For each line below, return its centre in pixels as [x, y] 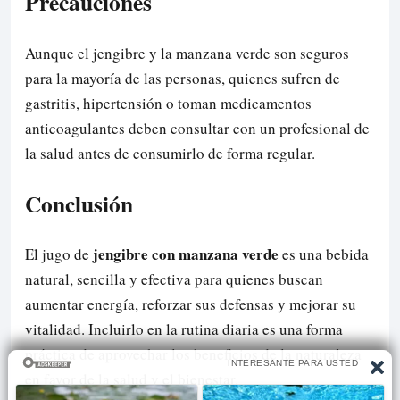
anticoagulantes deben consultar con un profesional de [197, 128]
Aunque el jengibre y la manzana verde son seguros [187, 53]
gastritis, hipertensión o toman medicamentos [168, 103]
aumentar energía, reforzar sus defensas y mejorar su [191, 304]
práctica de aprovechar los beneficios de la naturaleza [193, 354]
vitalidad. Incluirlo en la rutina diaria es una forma [184, 329]
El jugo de [59, 254]
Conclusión [79, 203]
